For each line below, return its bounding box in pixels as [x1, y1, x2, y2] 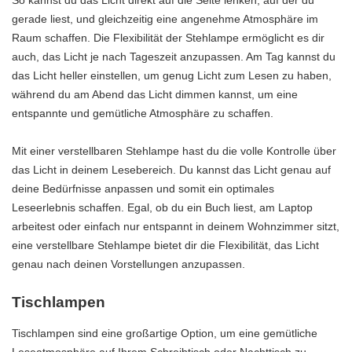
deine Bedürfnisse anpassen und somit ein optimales [12, 181, 274, 195]
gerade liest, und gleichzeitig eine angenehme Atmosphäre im [12, 12, 318, 25]
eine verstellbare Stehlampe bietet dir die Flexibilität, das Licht [12, 238, 319, 251]
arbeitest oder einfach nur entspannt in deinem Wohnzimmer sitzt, [12, 219, 339, 233]
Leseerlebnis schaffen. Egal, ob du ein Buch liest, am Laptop [12, 200, 313, 214]
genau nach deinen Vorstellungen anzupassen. [12, 257, 245, 270]
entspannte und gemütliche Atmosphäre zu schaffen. [12, 106, 273, 119]
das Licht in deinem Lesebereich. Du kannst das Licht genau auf [12, 163, 331, 176]
